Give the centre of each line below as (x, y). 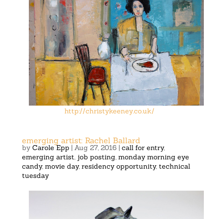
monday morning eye (153, 157)
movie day (62, 166)
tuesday (35, 176)
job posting (96, 157)
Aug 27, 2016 (95, 148)
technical (174, 166)
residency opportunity (119, 166)
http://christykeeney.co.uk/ (109, 111)
